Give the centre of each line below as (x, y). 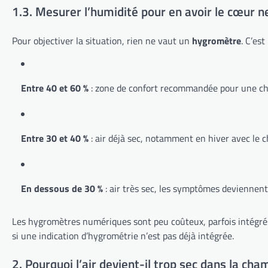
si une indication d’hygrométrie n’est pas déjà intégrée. (123, 235)
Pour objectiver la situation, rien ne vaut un (102, 40)
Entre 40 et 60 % (55, 88)
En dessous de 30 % (62, 188)
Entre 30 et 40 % (55, 138)
